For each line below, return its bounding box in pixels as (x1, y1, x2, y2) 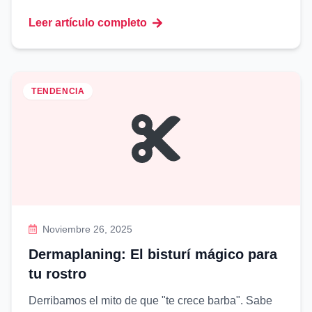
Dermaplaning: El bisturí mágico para (29, 247, 277, 262)
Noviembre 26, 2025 (42, 224, 133, 235)
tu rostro (29, 266, 86, 281)
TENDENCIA (31, 86, 85, 96)
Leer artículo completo (29, 17, 147, 29)
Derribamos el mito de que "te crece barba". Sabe (29, 295, 272, 306)
